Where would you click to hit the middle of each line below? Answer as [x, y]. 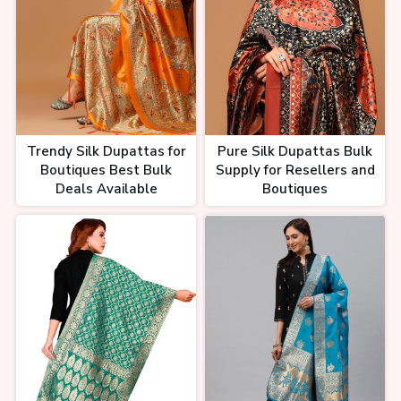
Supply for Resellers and [295, 171]
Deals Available [106, 189]
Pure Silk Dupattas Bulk [295, 152]
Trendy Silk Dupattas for [106, 152]
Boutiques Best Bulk [106, 171]
